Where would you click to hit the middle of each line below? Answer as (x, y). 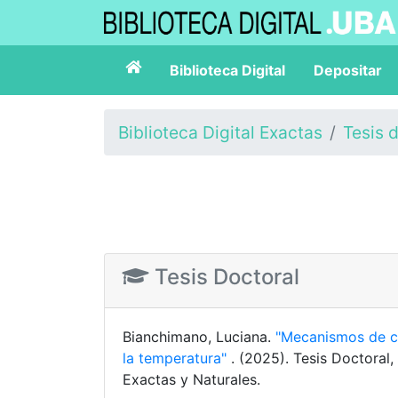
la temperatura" (177, 358)
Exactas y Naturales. (191, 379)
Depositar (348, 70)
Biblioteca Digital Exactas (220, 132)
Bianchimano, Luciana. (199, 337)
